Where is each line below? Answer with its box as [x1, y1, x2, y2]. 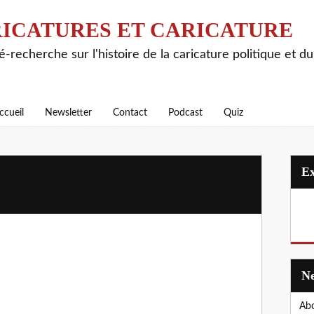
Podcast [168, 108, 203, 118]
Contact [113, 108, 147, 118]
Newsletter [45, 108, 92, 118]
